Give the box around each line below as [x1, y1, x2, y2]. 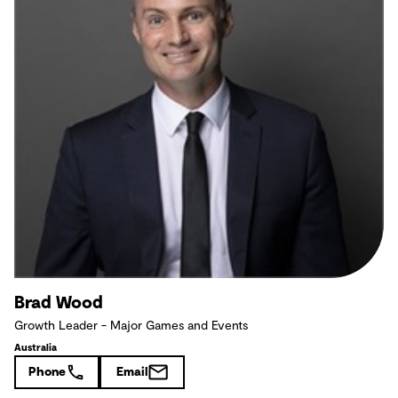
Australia [14, 342, 57, 353]
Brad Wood [14, 293, 103, 312]
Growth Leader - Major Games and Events [14, 319, 248, 332]
